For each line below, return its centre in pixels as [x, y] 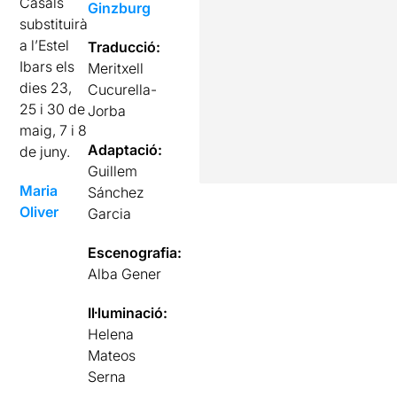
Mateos [112, 355]
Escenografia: [135, 253]
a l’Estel [45, 45]
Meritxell [116, 68]
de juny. [45, 152]
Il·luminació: [128, 313]
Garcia [110, 214]
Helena [111, 334]
